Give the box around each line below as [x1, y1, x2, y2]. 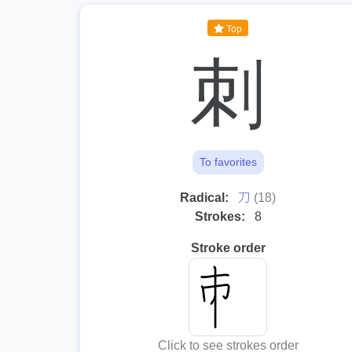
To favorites [199, 156, 257, 168]
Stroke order [190, 241, 266, 255]
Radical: [180, 191, 232, 204]
